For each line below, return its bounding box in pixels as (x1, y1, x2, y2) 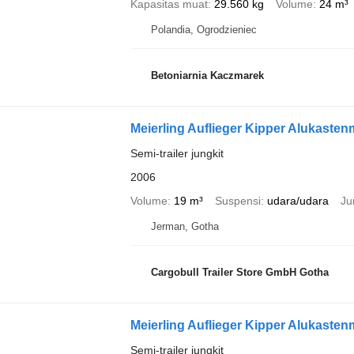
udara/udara (266, 194, 329, 208)
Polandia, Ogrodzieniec (150, 24, 257, 36)
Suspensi (214, 194, 261, 208)
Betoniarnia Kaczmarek (150, 69, 264, 81)
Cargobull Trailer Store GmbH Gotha (150, 265, 329, 278)
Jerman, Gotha (150, 220, 219, 233)
